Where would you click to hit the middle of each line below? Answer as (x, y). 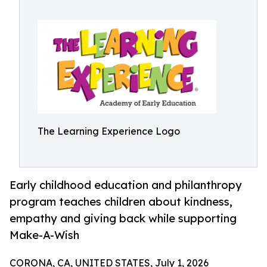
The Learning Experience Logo (109, 131)
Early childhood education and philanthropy (126, 185)
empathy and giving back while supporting (123, 218)
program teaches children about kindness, (121, 202)
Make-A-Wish (44, 235)
